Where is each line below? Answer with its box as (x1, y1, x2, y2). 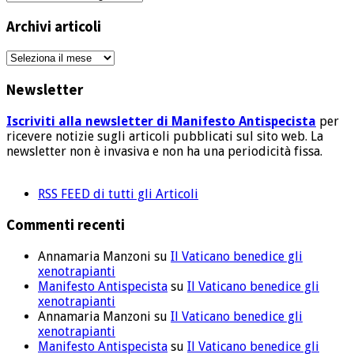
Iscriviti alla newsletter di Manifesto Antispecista (6, 113, 316, 129)
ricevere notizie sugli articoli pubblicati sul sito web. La (6, 128, 323, 144)
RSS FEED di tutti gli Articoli (38, 186, 198, 201)
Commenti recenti (6, 216, 125, 235)
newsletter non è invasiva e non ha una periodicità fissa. (6, 143, 322, 159)
